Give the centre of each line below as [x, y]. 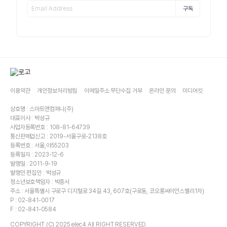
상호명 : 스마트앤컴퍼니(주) [42, 109]
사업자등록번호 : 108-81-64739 [50, 127]
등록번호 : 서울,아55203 [40, 145]
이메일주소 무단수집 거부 [113, 90]
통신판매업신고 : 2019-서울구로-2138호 [59, 136]
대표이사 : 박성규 [30, 118]
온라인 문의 [162, 90]
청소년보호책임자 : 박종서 [40, 182]
